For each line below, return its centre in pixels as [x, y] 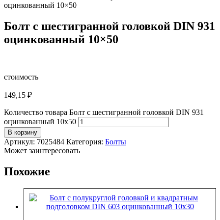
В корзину [23, 132]
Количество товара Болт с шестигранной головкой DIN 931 [104, 112]
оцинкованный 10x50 [40, 121]
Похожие [27, 171]
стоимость [21, 77]
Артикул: [20, 141]
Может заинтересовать [42, 150]
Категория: [85, 141]
